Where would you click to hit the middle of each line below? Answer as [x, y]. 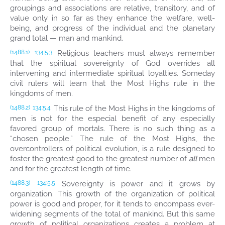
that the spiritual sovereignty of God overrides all [113, 63]
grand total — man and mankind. [67, 38]
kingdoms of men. [41, 93]
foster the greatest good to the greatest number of [99, 159]
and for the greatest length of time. [71, 169]
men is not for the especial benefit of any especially [113, 119]
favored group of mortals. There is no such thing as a [113, 129]
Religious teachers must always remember [134, 53]
